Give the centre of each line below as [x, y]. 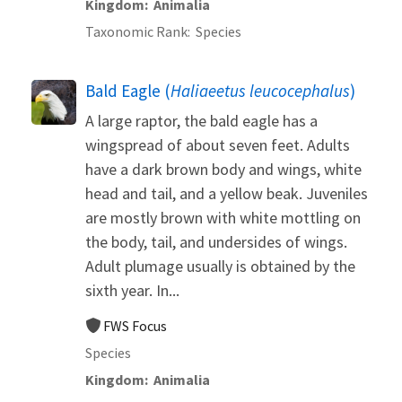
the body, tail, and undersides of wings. [216, 241]
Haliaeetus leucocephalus [260, 90]
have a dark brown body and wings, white [223, 169]
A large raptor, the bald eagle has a [201, 120]
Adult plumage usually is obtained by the [220, 266]
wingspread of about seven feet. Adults [218, 144]
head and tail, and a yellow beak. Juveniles [227, 193]
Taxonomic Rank [136, 31]
